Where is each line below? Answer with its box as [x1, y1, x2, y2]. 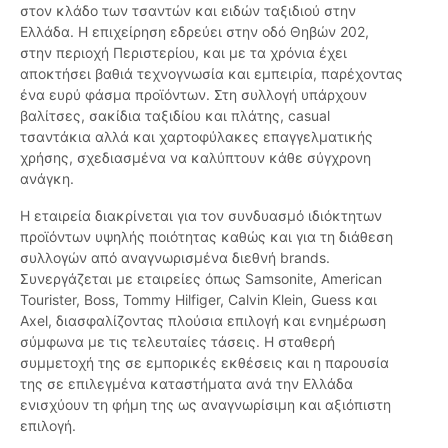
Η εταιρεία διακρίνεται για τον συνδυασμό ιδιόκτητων [20, 207, 382, 225]
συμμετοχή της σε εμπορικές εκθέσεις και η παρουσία [20, 354, 389, 372]
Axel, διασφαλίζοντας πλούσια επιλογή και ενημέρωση [20, 312, 386, 330]
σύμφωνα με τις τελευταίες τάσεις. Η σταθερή [20, 333, 335, 351]
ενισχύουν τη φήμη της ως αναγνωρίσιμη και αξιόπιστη [20, 396, 391, 414]
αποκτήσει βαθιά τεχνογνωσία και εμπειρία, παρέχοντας [20, 65, 403, 83]
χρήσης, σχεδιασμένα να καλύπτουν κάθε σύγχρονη [20, 149, 371, 167]
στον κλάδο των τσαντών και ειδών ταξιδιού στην [20, 2, 356, 20]
